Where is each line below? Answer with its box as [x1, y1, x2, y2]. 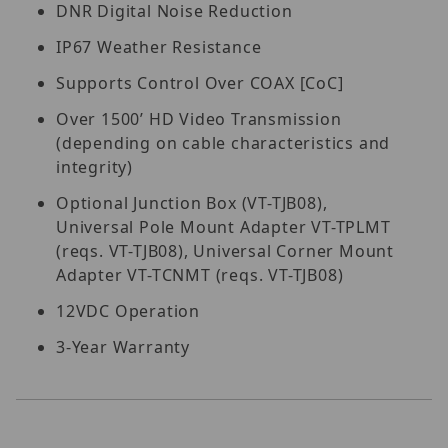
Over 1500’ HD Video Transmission [56, 107, 342, 130]
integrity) [56, 155, 133, 178]
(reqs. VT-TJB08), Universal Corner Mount [56, 239, 394, 262]
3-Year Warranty [56, 335, 190, 358]
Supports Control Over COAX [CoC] [56, 71, 344, 94]
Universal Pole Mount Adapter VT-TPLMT [56, 215, 391, 238]
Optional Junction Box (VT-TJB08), [56, 191, 328, 214]
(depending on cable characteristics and [56, 131, 391, 154]
